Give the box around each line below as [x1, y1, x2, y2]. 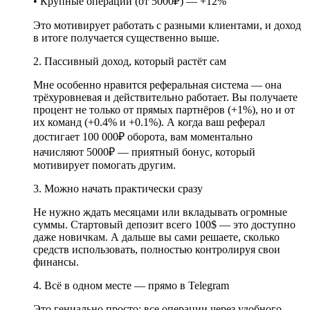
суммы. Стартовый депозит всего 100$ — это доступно [33, 218, 295, 230]
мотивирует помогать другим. [33, 158, 176, 171]
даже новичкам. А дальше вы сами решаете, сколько [33, 230, 280, 243]
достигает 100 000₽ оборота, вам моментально [33, 130, 253, 143]
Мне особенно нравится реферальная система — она [33, 78, 282, 91]
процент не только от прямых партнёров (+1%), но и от [33, 103, 295, 116]
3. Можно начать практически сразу [33, 182, 203, 194]
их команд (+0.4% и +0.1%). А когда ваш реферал [33, 116, 265, 128]
